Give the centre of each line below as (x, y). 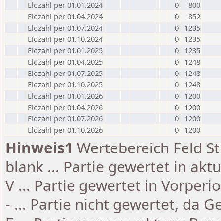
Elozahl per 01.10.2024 (65, 39)
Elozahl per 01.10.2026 (65, 130)
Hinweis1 (39, 148)
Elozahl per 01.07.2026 (65, 118)
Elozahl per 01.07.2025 (65, 73)
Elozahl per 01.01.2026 (65, 96)
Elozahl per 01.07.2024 (65, 28)
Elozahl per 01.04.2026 (65, 107)
